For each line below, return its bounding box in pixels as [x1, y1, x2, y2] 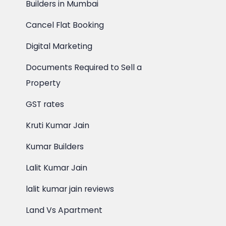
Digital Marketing [26, 40, 93, 52]
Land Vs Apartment [26, 204, 103, 216]
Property [26, 77, 61, 89]
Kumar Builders [26, 141, 84, 152]
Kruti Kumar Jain [26, 120, 90, 131]
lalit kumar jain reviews [26, 183, 115, 195]
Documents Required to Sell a [26, 62, 142, 73]
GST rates [26, 98, 65, 110]
